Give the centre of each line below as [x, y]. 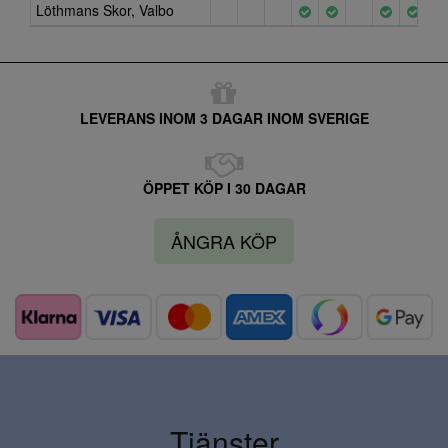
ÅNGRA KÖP [224, 241]
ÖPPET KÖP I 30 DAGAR [224, 188]
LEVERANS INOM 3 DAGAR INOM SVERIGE [224, 118]
